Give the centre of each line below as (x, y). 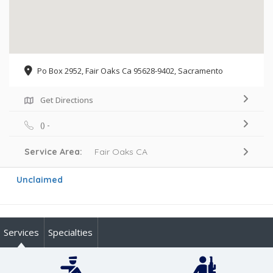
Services (21, 232)
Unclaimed (40, 179)
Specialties (70, 232)
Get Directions (67, 100)
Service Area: (59, 151)
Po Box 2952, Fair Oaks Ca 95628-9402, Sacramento (130, 70)
